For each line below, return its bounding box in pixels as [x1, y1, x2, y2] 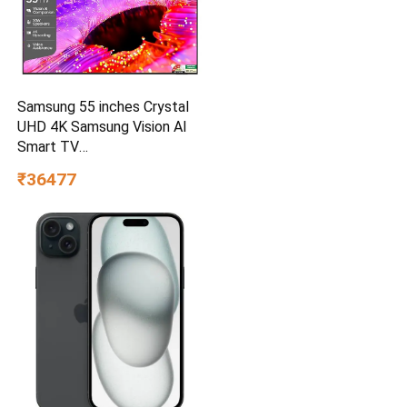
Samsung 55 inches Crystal [17, 98, 190, 116]
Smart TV [17, 138, 80, 156]
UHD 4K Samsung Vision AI [17, 118, 188, 136]
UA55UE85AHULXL [17, 158, 140, 176]
